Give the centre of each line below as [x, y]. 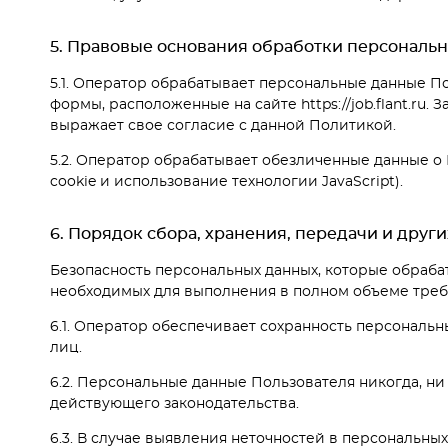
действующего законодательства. [174, 404]
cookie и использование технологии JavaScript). [226, 181]
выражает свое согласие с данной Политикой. [223, 125]
